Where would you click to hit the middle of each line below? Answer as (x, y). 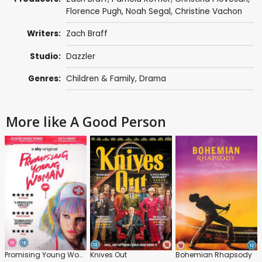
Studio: (46, 56)
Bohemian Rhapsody (214, 255)
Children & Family (100, 79)
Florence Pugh (94, 12)
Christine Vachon (208, 12)
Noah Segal (148, 12)
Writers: (44, 34)
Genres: (45, 79)
